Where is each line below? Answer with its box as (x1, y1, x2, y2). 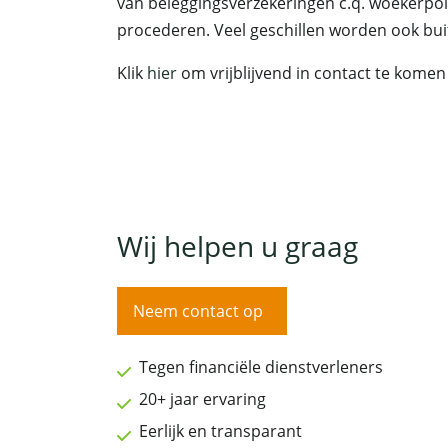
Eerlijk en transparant (139, 420, 302, 443)
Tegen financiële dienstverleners (139, 356, 383, 379)
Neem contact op (133, 300, 263, 323)
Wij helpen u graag (117, 227, 358, 266)
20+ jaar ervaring (139, 388, 266, 411)
